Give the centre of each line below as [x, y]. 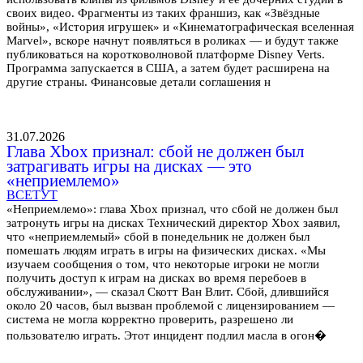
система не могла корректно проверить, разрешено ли [150, 320]
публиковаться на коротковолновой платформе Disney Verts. [166, 55]
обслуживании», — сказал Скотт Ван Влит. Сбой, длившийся [168, 292]
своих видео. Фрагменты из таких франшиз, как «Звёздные [163, 13]
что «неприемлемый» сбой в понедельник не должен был [158, 237]
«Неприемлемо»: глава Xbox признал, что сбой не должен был [172, 209]
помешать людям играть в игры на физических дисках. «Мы [166, 251]
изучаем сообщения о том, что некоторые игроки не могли [163, 265]
